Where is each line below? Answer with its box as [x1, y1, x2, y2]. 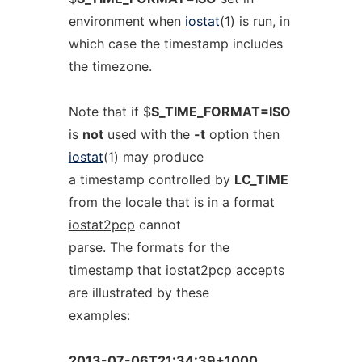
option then [204, 126, 280, 142]
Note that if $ [68, 103, 151, 120]
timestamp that [68, 262, 166, 278]
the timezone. [68, 58, 152, 74]
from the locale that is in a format [68, 194, 275, 210]
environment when [68, 13, 185, 29]
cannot [134, 217, 181, 233]
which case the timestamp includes [68, 36, 283, 52]
